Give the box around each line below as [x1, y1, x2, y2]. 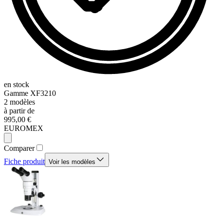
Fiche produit [4, 157, 45, 166]
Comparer [4, 144, 35, 153]
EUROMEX [4, 124, 43, 133]
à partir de [4, 107, 35, 115]
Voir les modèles [49, 158, 95, 166]
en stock [4, 80, 29, 89]
